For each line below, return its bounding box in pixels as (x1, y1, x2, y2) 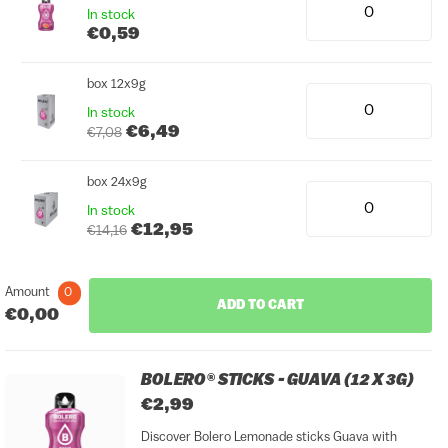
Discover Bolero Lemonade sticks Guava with (141, 431, 397, 445)
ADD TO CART (217, 299, 305, 313)
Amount (5, 286, 53, 300)
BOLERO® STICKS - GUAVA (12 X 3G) (141, 373, 414, 390)
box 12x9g (87, 78, 146, 92)
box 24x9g (87, 176, 147, 190)
